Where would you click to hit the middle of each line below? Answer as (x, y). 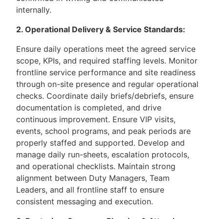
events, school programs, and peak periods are (103, 131)
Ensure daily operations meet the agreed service (106, 49)
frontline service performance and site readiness (106, 72)
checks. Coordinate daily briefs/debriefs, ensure (105, 96)
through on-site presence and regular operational (107, 84)
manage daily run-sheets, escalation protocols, (103, 154)
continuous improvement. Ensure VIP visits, (96, 119)
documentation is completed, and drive (89, 108)
